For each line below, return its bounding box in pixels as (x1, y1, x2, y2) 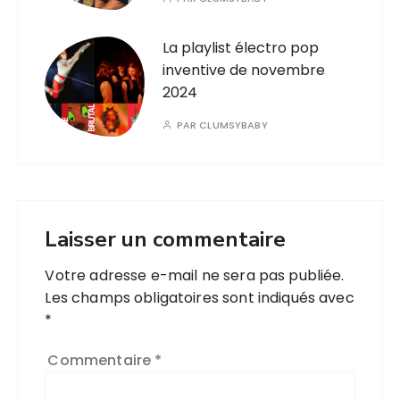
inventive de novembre (162, 60, 326, 81)
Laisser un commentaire (45, 225, 287, 254)
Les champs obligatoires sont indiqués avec (45, 287, 354, 309)
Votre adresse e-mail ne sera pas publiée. (45, 265, 345, 287)
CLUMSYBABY (199, 118, 268, 133)
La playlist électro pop (162, 37, 320, 59)
